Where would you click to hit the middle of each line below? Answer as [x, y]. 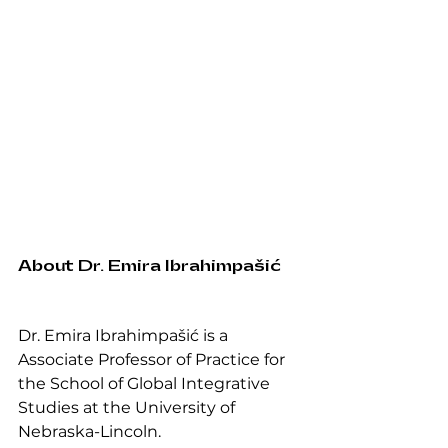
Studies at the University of [128, 407]
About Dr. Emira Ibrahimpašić [149, 266]
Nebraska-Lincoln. [91, 431]
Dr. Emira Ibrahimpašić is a [125, 335]
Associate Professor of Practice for [153, 359]
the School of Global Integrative [146, 383]
